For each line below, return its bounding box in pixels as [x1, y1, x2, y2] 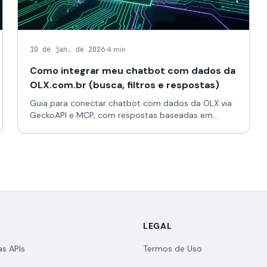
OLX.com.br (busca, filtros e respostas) [30, 79, 220, 91]
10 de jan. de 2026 [30, 45, 105, 54]
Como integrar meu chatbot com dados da [30, 64, 236, 77]
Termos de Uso [143, 243, 202, 254]
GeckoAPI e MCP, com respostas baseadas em [30, 110, 213, 120]
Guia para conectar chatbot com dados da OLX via [30, 98, 232, 108]
